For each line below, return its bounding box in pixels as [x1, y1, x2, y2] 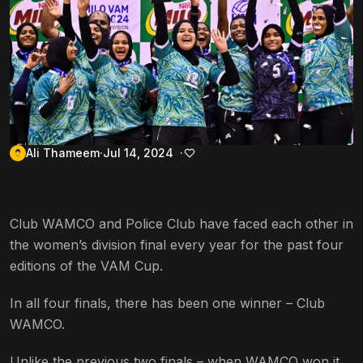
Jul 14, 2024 [103, 146, 173, 160]
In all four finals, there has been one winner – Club [10, 295, 325, 312]
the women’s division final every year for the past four [10, 237, 344, 254]
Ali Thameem [26, 146, 100, 160]
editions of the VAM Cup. [10, 258, 163, 275]
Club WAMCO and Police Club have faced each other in [10, 216, 353, 233]
